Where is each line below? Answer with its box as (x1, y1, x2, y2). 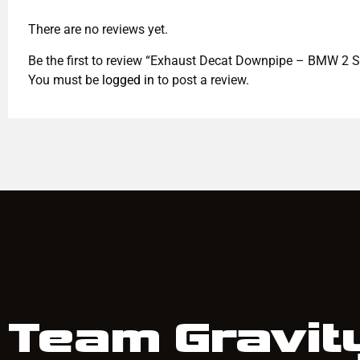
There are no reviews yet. (28, 22, 168, 38)
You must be (28, 72, 102, 88)
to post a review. (154, 72, 249, 88)
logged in (102, 72, 154, 88)
